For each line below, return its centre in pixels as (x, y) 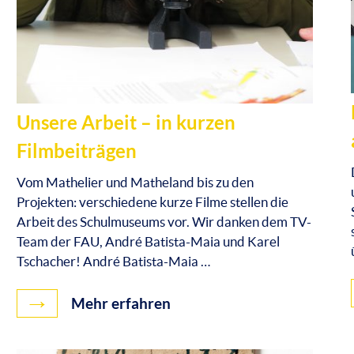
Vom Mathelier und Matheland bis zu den (135, 182)
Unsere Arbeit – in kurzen (126, 122)
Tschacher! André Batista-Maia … (113, 261)
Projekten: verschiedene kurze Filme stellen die (152, 201)
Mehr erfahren (119, 304)
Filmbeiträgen (76, 151)
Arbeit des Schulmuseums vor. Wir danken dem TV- (164, 221)
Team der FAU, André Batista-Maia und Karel (148, 241)
